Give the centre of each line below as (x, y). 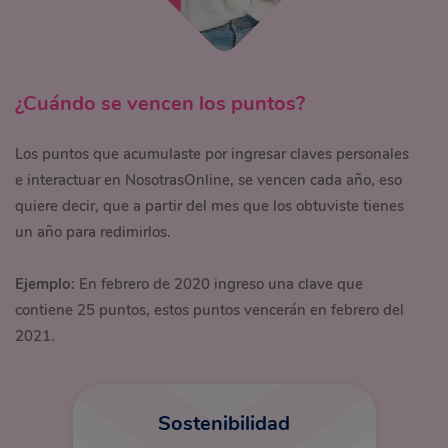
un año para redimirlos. (93, 232)
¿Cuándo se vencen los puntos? (160, 103)
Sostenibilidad (224, 423)
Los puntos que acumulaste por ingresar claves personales (212, 154)
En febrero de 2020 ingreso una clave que (221, 284)
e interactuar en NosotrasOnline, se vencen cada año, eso (208, 180)
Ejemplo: (45, 284)
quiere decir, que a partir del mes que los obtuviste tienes (209, 206)
